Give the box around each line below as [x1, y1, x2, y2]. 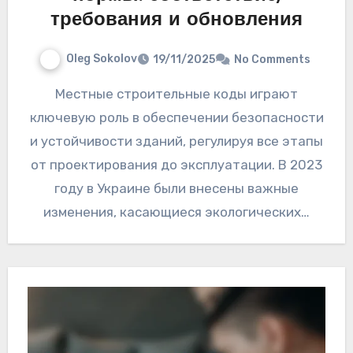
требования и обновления [50, 11, 303, 31]
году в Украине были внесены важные [54, 180, 299, 197]
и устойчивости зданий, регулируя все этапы [30, 133, 323, 150]
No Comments [234, 53, 310, 67]
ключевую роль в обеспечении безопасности [29, 110, 324, 126]
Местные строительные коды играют [55, 86, 65, 102]
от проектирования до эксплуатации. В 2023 [31, 157, 322, 173]
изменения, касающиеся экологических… [43, 204, 310, 221]
